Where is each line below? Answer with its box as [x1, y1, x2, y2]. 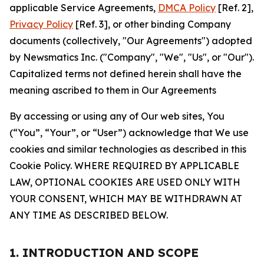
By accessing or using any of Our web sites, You [9, 110, 225, 122]
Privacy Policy [9, 18, 73, 30]
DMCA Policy [158, 2, 216, 14]
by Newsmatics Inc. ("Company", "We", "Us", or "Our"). [9, 51, 254, 63]
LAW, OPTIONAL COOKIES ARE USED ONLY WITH [9, 176, 240, 188]
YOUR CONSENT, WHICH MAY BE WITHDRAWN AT [9, 193, 242, 204]
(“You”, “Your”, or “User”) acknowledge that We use [9, 127, 249, 138]
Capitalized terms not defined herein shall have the [9, 68, 242, 80]
